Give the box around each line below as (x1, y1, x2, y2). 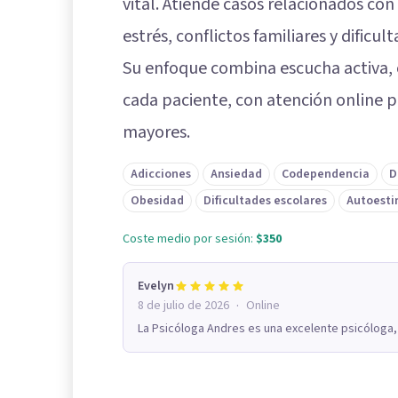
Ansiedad (211, 165, 262, 184)
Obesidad (131, 192, 184, 211)
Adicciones (131, 165, 191, 184)
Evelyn (138, 277, 174, 296)
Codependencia (282, 165, 370, 184)
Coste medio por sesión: (123, 230, 256, 249)
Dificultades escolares (203, 192, 327, 211)
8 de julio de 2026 (138, 297, 229, 315)
